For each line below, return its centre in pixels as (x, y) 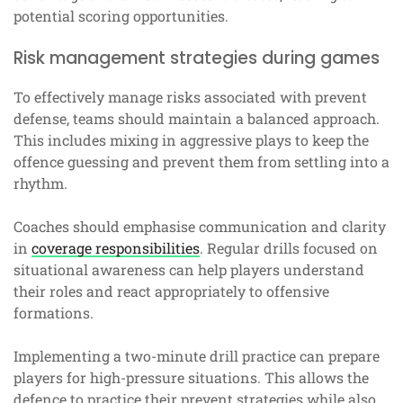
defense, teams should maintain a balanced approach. (197, 118)
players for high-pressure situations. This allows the (191, 377)
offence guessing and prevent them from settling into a (201, 161)
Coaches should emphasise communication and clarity (200, 226)
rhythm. (40, 183)
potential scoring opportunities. (121, 15)
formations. (54, 312)
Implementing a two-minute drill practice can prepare (197, 355)
